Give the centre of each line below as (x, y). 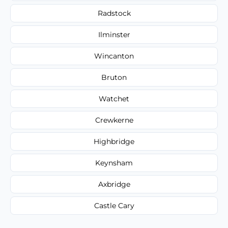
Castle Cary (114, 205)
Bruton (114, 77)
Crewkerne (114, 120)
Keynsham (114, 163)
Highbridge (114, 141)
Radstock (114, 13)
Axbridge (114, 184)
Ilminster (114, 34)
